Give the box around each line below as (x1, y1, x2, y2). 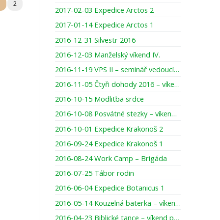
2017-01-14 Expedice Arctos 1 (55, 20, 154, 30)
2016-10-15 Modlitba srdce (55, 94, 144, 104)
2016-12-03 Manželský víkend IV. (55, 49, 160, 59)
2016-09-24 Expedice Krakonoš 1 (55, 138, 163, 148)
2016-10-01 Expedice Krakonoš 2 (55, 123, 163, 134)
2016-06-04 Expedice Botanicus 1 (55, 183, 165, 193)
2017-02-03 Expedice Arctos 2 (55, 5, 154, 15)
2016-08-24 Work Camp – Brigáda (55, 153, 167, 163)
